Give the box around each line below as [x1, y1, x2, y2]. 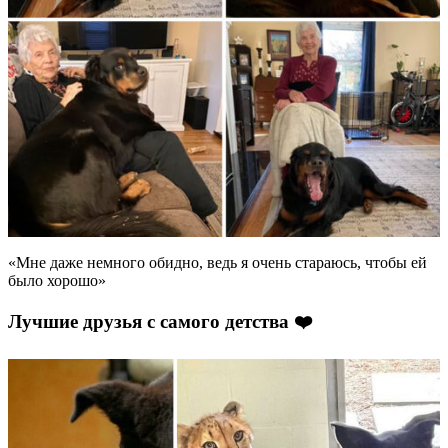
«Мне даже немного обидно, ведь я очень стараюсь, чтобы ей [8, 253, 427, 271]
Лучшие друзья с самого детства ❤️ [8, 311, 312, 333]
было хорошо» [8, 271, 106, 289]
